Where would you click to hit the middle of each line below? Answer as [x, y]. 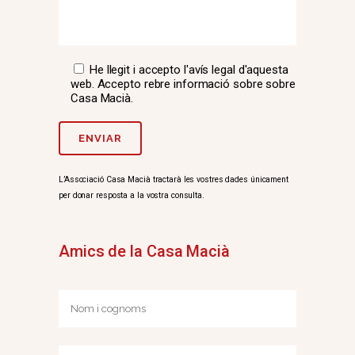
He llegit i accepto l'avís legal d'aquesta [189, 70]
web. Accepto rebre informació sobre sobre [183, 84]
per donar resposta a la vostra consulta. [132, 195]
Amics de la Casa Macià [144, 251]
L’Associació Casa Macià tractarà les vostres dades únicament [174, 179]
